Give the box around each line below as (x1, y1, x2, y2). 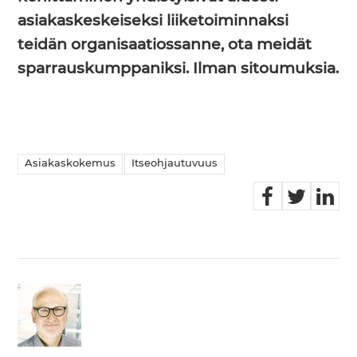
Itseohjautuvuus (131, 159, 218, 170)
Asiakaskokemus (25, 159, 116, 170)
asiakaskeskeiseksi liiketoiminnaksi (18, 14, 289, 29)
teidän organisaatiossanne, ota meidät (18, 37, 312, 53)
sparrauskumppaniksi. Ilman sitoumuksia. (18, 61, 339, 77)
